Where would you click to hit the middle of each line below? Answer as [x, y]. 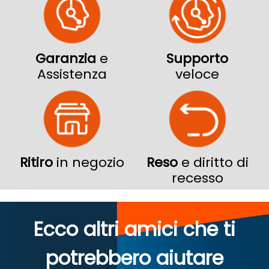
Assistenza [72, 74]
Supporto [197, 59]
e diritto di [213, 163]
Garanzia [68, 59]
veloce [197, 74]
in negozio [90, 163]
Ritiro [38, 163]
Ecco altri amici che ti [134, 229]
